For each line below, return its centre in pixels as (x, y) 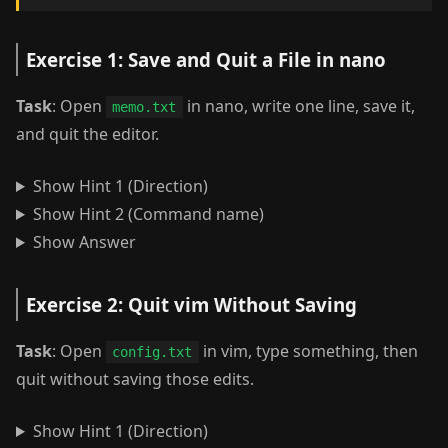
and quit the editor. (87, 134)
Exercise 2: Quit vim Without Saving (191, 304)
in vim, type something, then (308, 351)
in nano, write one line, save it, (298, 106)
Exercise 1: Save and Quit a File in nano (206, 59)
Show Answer (84, 242)
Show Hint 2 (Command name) (148, 214)
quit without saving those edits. (135, 379)
